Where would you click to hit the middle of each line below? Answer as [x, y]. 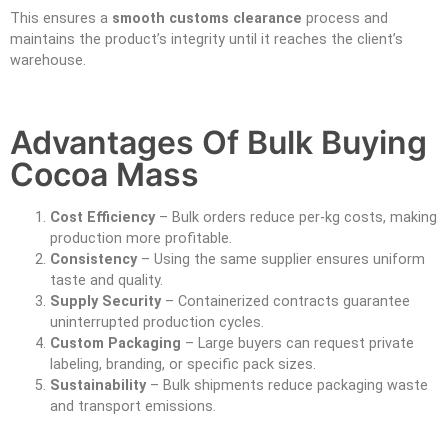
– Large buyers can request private [297, 343]
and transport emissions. [133, 406]
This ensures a [61, 18]
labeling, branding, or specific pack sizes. [183, 364]
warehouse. [48, 60]
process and [345, 18]
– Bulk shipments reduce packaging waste [287, 385]
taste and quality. [106, 280]
